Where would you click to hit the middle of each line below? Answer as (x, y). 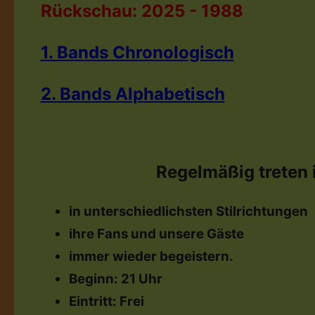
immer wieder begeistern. (151, 256)
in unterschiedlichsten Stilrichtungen (188, 211)
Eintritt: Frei (106, 301)
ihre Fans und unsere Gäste (156, 234)
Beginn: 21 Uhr (115, 279)
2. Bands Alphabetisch (133, 94)
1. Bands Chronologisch (137, 52)
